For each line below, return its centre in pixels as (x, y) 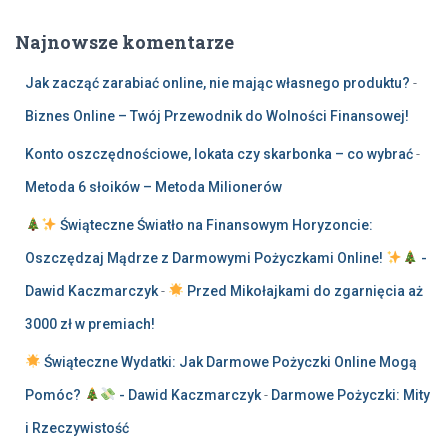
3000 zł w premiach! (90, 323)
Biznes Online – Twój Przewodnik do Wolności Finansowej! (217, 115)
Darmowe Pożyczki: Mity (350, 394)
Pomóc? (54, 394)
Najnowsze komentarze (124, 41)
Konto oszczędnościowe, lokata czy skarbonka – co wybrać (219, 153)
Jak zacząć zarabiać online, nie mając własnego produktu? (217, 82)
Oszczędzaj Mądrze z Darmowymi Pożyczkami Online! (205, 257)
